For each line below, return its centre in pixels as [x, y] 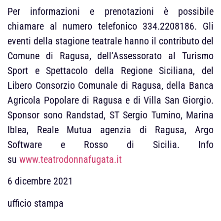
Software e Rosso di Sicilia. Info [110, 144]
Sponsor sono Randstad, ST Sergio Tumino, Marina [110, 115]
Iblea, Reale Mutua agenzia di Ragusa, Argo [110, 129]
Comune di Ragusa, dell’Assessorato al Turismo [110, 55]
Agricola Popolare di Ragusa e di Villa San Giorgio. [110, 100]
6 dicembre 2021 [40, 181]
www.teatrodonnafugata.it [71, 159]
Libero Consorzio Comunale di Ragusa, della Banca [110, 85]
